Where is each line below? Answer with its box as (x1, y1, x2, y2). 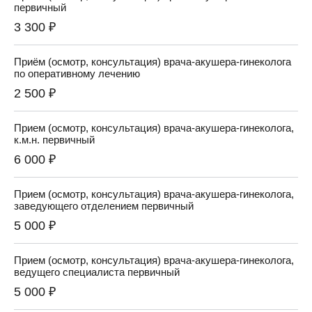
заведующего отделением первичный (14, 200, 194, 212)
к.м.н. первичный (14, 134, 95, 146)
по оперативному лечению (14, 68, 140, 80)
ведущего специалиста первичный (14, 266, 180, 279)
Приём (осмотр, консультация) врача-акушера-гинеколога (14, 56, 291, 68)
